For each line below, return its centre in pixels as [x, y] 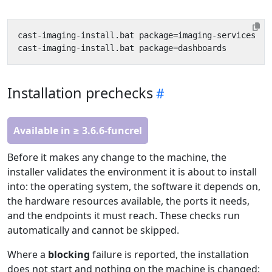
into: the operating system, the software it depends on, [134, 187]
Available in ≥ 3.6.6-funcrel [78, 131]
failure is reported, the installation [169, 255]
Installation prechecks [80, 93]
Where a [28, 255]
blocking [69, 255]
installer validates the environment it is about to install [132, 172]
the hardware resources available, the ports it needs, [128, 201]
